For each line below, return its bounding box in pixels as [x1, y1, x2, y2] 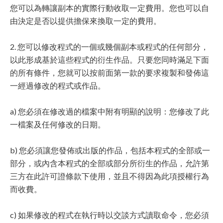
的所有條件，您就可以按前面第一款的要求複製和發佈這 [10, 68, 209, 77]
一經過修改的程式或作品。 [10, 81, 106, 90]
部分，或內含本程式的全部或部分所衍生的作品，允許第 [10, 158, 209, 168]
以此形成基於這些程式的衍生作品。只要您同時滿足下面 [10, 55, 209, 64]
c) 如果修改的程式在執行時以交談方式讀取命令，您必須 [10, 210, 209, 220]
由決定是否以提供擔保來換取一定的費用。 [10, 16, 161, 25]
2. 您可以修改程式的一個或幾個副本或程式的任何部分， [10, 42, 209, 51]
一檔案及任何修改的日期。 [10, 119, 106, 129]
